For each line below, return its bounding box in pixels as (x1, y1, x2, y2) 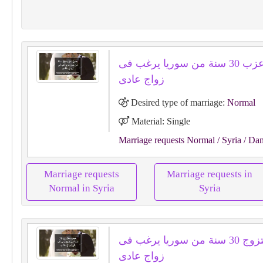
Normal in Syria (49, 183, 114, 194)
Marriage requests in (167, 168, 252, 180)
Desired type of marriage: (128, 97, 227, 107)
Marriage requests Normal (118, 135, 215, 145)
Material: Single (129, 116, 190, 126)
